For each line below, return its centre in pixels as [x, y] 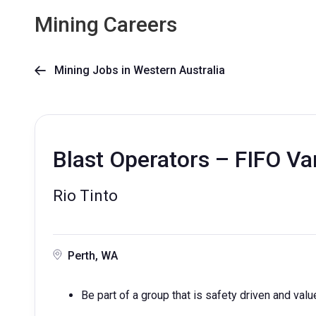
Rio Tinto [85, 196]
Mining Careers [106, 24]
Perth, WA [93, 256]
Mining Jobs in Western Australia [135, 70]
